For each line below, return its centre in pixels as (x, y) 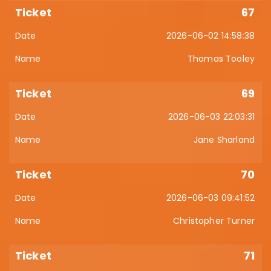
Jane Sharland (224, 140)
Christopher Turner (214, 221)
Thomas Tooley (221, 59)
